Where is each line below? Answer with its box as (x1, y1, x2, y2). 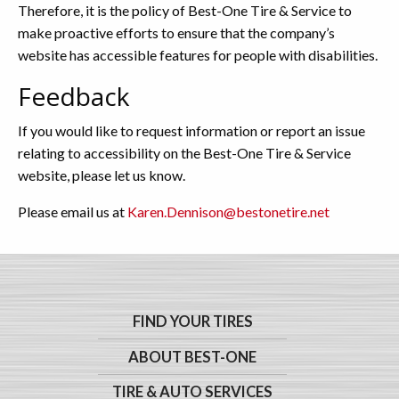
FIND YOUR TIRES (132, 313, 253, 331)
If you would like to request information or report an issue (18, 122, 365, 139)
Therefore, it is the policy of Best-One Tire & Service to (18, 2, 352, 19)
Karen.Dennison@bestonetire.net (127, 203, 330, 220)
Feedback (18, 79, 129, 113)
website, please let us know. (18, 167, 185, 183)
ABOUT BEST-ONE (128, 347, 256, 366)
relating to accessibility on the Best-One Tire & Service (18, 144, 351, 161)
